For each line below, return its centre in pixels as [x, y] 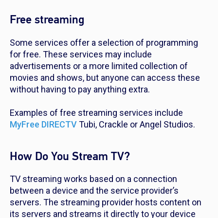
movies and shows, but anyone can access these [105, 78]
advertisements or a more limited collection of [99, 66]
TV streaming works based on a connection [93, 179]
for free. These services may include [81, 54]
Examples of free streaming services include [96, 113]
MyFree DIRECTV [43, 125]
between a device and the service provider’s [94, 191]
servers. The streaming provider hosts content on [106, 202]
